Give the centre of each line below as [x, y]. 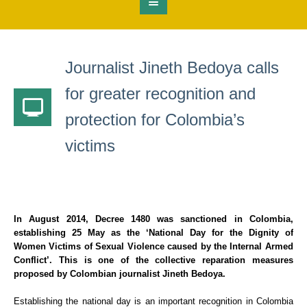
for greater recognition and [160, 94]
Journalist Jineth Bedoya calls [172, 68]
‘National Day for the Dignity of [219, 233]
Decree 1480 [122, 219]
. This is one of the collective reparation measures [171, 260]
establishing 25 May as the [80, 233]
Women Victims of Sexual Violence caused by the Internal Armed [153, 247]
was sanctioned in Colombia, [221, 219]
